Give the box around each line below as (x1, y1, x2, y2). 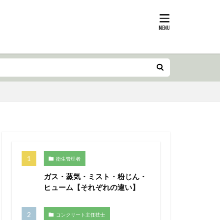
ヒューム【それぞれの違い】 (44, 183, 139, 192)
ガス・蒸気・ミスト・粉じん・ (44, 172, 147, 181)
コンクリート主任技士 (56, 212, 105, 218)
